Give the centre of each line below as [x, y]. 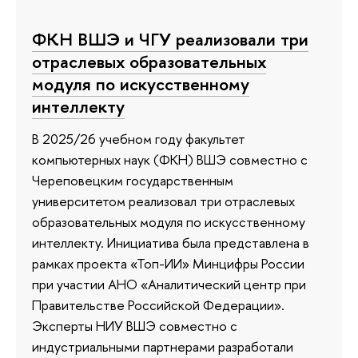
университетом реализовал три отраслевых [163, 201]
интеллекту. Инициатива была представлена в [171, 243]
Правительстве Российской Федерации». [158, 305]
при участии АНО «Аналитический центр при [169, 284]
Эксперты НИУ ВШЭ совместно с [135, 326]
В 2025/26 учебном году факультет [139, 139]
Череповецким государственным [133, 181]
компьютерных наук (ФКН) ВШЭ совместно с [170, 160]
